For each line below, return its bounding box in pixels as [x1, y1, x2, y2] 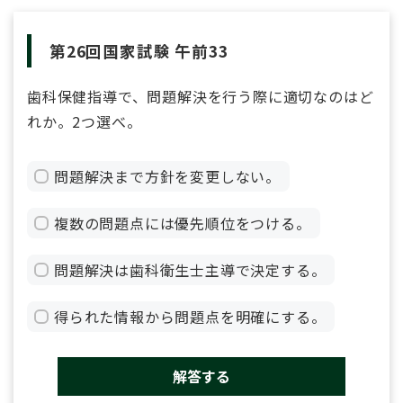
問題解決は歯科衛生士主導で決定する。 [54, 258, 327, 281]
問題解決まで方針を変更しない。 [54, 165, 281, 187]
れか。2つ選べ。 [27, 110, 142, 132]
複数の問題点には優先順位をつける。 [54, 211, 311, 234]
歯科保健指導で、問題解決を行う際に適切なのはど [27, 85, 374, 107]
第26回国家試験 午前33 [49, 40, 228, 63]
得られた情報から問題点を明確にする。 [54, 305, 327, 327]
